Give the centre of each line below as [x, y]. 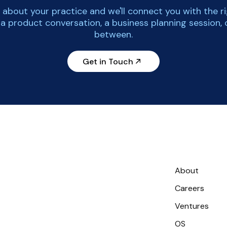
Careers [190, 188]
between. [113, 34]
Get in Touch [108, 61]
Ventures [192, 206]
